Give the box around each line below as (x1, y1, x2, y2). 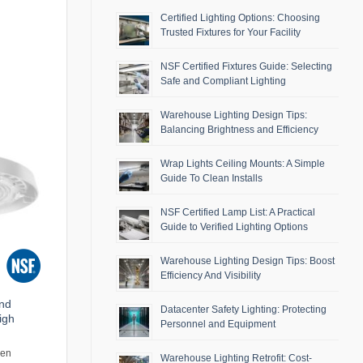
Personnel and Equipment (160, 318, 275, 331)
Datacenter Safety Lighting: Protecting (160, 304, 327, 316)
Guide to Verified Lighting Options (160, 221, 308, 233)
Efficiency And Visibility (160, 270, 261, 282)
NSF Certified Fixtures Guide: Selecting (160, 61, 332, 73)
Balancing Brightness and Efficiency (160, 124, 318, 136)
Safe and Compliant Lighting (160, 75, 286, 88)
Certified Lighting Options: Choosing (160, 12, 320, 24)
